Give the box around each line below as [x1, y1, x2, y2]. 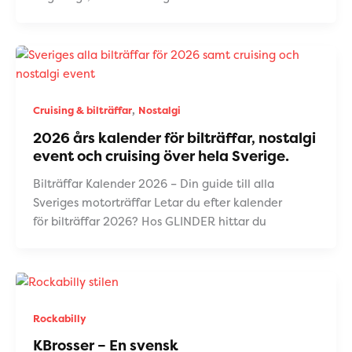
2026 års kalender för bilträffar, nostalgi [32, 127, 316, 148]
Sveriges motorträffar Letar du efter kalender [32, 195, 282, 211]
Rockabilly [32, 311, 86, 325]
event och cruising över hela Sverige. [32, 145, 289, 166]
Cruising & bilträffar [32, 104, 132, 118]
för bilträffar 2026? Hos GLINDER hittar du [32, 214, 266, 230]
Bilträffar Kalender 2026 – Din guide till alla [32, 176, 274, 192]
